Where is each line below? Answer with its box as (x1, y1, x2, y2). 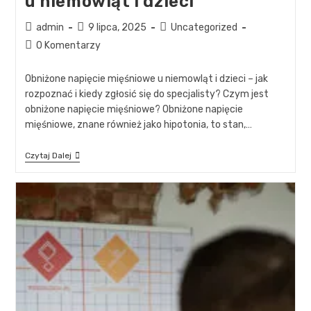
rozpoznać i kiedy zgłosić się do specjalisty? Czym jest (24, 87, 269, 100)
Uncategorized (170, 21, 237, 33)
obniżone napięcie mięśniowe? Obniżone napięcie (24, 103, 243, 115)
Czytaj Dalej (24, 150, 72, 160)
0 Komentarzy (35, 39, 101, 51)
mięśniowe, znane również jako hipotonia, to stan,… (24, 118, 252, 131)
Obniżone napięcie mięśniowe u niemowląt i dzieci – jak (24, 72, 268, 85)
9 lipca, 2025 (87, 21, 146, 33)
